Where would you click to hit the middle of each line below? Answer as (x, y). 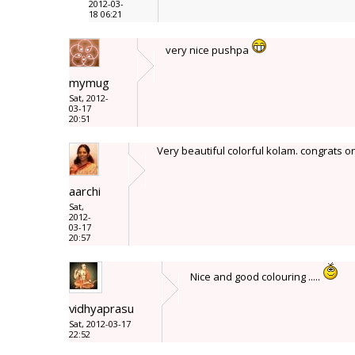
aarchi (85, 191)
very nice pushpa (208, 50)
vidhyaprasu (101, 308)
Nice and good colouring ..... (256, 277)
